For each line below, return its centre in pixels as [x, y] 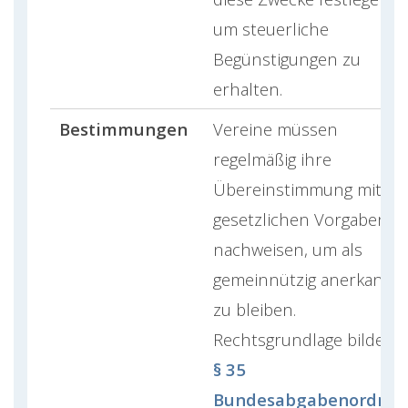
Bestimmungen [123, 128]
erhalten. [248, 88]
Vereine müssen [275, 128]
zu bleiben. [255, 309]
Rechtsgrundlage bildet [302, 339]
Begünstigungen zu [287, 58]
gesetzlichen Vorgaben [301, 219]
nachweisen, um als [288, 249]
